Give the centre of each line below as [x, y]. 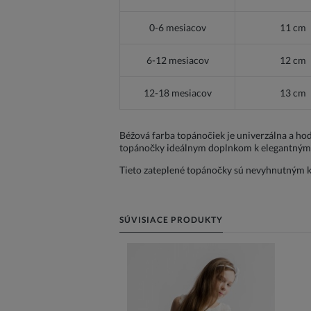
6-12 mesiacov [177, 60]
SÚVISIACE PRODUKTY [171, 220]
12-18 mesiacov [177, 93]
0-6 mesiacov [177, 28]
